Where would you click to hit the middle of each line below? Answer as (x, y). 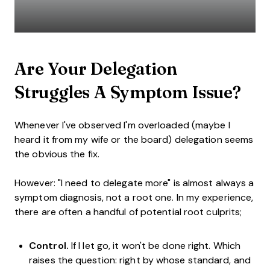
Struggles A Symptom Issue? (128, 92)
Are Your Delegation (96, 68)
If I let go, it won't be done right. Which (155, 245)
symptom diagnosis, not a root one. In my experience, (134, 197)
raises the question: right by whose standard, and (140, 260)
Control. (49, 245)
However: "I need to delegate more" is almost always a (134, 183)
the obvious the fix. (57, 154)
